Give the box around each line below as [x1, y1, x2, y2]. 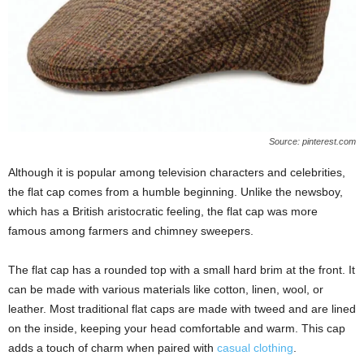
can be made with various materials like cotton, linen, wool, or [8, 283, 323, 296]
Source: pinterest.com [269, 136, 356, 146]
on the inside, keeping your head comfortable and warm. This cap [8, 322, 345, 335]
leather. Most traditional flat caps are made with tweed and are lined [8, 302, 356, 315]
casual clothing [217, 341, 293, 354]
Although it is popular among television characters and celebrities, [8, 166, 345, 179]
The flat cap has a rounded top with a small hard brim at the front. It [8, 263, 355, 276]
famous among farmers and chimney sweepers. [8, 224, 253, 237]
